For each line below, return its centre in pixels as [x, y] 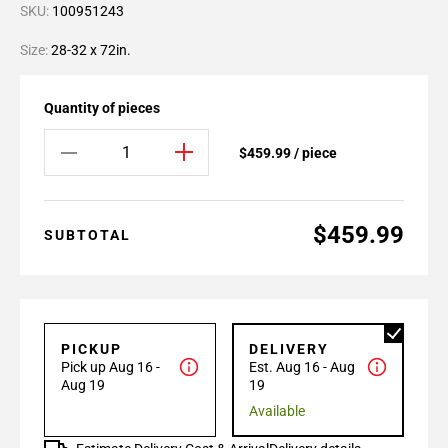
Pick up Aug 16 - [110, 367]
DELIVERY [289, 349]
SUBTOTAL [87, 235]
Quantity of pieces [102, 108]
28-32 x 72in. [91, 50]
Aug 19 [83, 385]
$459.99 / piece [288, 152]
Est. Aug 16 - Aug [302, 367]
